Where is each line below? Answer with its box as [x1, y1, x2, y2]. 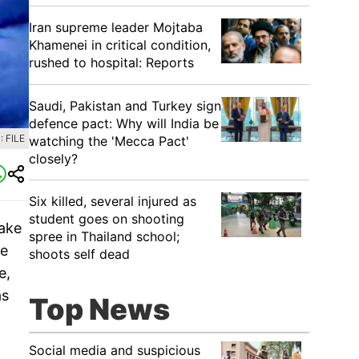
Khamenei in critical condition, [29, 37, 211, 53]
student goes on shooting [29, 211, 184, 227]
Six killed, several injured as [29, 193, 196, 209]
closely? [29, 151, 78, 167]
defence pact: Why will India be [29, 115, 219, 131]
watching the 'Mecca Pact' [29, 133, 189, 149]
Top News [29, 292, 170, 327]
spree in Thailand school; [29, 228, 179, 244]
